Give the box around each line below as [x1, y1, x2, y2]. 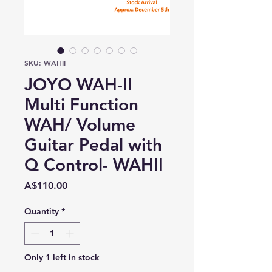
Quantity [24, 206, 59, 217]
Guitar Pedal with [24, 134, 162, 155]
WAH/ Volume [24, 114, 135, 135]
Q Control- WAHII [24, 154, 163, 175]
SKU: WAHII [24, 58, 66, 67]
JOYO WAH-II [24, 74, 132, 95]
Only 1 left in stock [24, 252, 100, 263]
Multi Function [24, 94, 138, 115]
